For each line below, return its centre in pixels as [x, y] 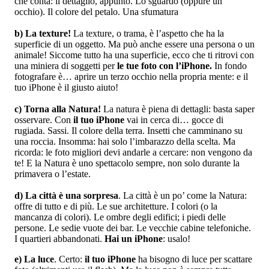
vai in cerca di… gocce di [174, 120]
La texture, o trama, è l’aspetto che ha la [149, 34]
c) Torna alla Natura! [58, 109]
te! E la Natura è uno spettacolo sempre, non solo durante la [127, 163]
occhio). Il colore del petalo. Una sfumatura [96, 12]
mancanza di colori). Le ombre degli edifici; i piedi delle [120, 217]
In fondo [229, 66]
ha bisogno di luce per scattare [194, 259]
